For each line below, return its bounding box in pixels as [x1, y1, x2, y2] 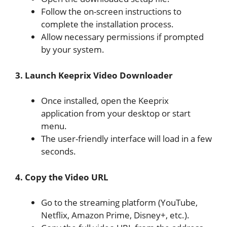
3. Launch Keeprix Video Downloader [15, 69, 173, 81]
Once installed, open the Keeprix [41, 95, 169, 107]
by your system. [41, 44, 104, 56]
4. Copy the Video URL [15, 171, 108, 183]
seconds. [41, 145, 76, 158]
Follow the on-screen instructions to [41, 6, 181, 18]
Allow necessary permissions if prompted [41, 31, 204, 43]
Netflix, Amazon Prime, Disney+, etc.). [41, 209, 190, 221]
